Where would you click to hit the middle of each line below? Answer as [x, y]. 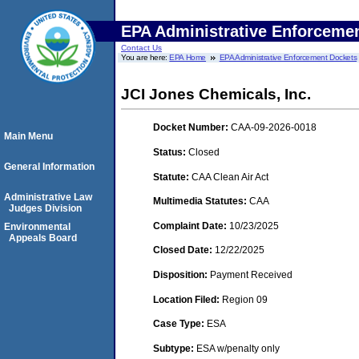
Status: [171, 152]
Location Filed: [188, 299]
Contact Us [141, 48]
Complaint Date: [191, 226]
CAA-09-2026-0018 [274, 128]
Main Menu [28, 136]
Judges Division [45, 208]
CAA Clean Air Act [230, 177]
